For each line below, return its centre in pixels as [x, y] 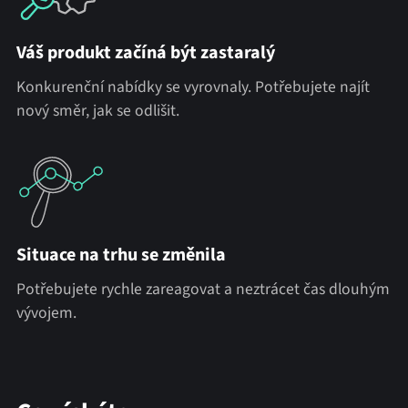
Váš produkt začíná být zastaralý [145, 53]
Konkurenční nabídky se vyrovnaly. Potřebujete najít [193, 87]
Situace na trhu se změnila [121, 255]
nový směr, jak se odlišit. [97, 111]
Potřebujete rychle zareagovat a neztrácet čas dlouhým [203, 290]
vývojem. [46, 313]
